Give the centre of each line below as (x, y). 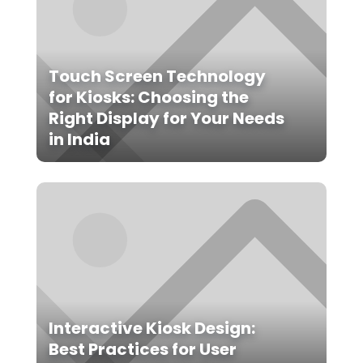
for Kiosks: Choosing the (148, 98)
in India (79, 140)
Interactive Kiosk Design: (152, 329)
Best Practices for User (142, 350)
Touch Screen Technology (157, 77)
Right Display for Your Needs (166, 119)
